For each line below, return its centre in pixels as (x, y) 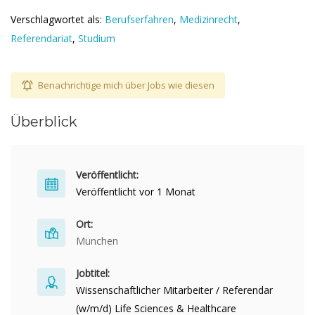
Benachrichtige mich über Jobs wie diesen (126, 85)
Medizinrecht (208, 19)
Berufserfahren (139, 19)
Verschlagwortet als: (58, 19)
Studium (97, 38)
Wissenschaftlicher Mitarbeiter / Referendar (174, 290)
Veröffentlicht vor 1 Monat (136, 192)
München (97, 241)
